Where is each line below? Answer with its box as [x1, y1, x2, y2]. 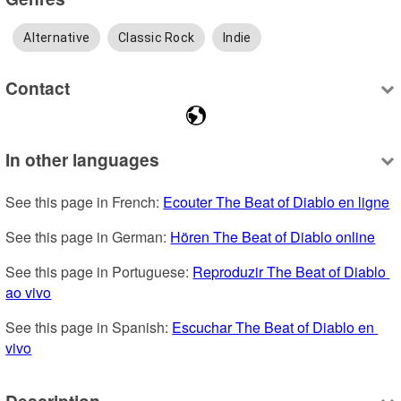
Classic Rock [118, 30, 195, 45]
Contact [5, 75, 71, 101]
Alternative [23, 30, 90, 45]
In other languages [5, 146, 160, 172]
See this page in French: [5, 191, 164, 212]
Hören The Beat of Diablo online [170, 226, 376, 247]
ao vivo [5, 281, 52, 303]
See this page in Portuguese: [5, 260, 193, 282]
